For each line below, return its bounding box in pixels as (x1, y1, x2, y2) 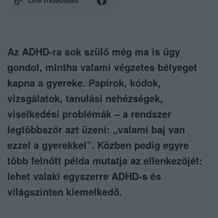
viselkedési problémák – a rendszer (7, 107, 171, 121)
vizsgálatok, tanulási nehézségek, (7, 91, 163, 106)
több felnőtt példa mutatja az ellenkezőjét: (7, 153, 202, 168)
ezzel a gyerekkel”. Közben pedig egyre (7, 138, 189, 152)
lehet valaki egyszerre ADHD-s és (7, 169, 161, 183)
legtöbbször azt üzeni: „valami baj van (7, 122, 185, 137)
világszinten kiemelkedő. (7, 184, 125, 199)
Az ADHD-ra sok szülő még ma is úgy (7, 44, 180, 59)
